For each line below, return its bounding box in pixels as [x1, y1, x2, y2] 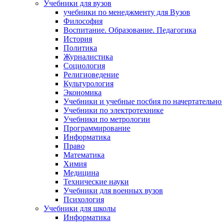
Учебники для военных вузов [63, 186, 163, 195]
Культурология [63, 79, 113, 88]
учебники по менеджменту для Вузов [63, 8, 190, 16]
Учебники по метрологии [63, 115, 150, 123]
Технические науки [63, 177, 129, 186]
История [63, 35, 92, 43]
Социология [63, 61, 105, 70]
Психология [63, 195, 104, 204]
